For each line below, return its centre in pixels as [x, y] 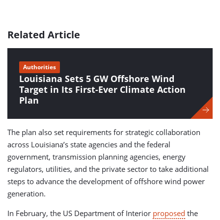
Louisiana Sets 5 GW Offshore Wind [97, 79]
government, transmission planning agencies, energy [96, 157]
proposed [169, 213]
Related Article [44, 35]
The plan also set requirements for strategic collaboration [104, 132]
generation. [27, 194]
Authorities [40, 67]
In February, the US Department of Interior [80, 213]
